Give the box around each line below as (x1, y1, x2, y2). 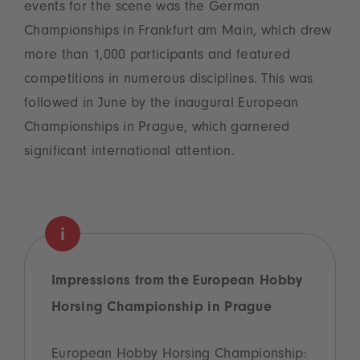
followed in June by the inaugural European (24, 96, 299, 112)
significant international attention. (24, 145, 235, 160)
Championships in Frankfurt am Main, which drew (24, 24, 332, 39)
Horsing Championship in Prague (51, 301, 272, 316)
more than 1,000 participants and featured (24, 48, 291, 63)
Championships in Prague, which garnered (24, 121, 290, 136)
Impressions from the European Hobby (51, 274, 303, 289)
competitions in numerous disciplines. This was (24, 72, 313, 88)
